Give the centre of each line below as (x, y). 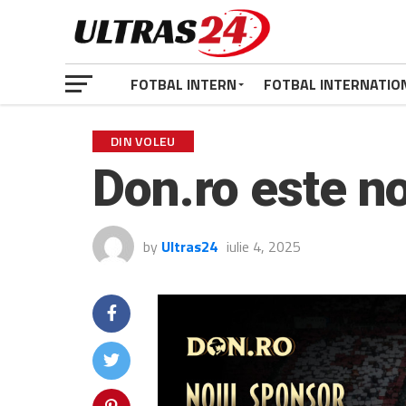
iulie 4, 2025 (264, 246)
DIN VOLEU (143, 141)
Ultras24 (189, 246)
